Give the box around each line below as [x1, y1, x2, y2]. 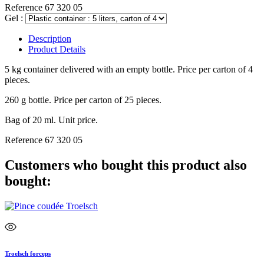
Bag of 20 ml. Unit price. [5, 114, 98, 125]
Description [28, 33, 71, 44]
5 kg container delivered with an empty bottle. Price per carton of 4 [5, 64, 253, 74]
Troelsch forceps [5, 249, 51, 257]
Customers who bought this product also [5, 157, 247, 173]
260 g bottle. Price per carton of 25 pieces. [5, 94, 161, 105]
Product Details [28, 44, 85, 54]
